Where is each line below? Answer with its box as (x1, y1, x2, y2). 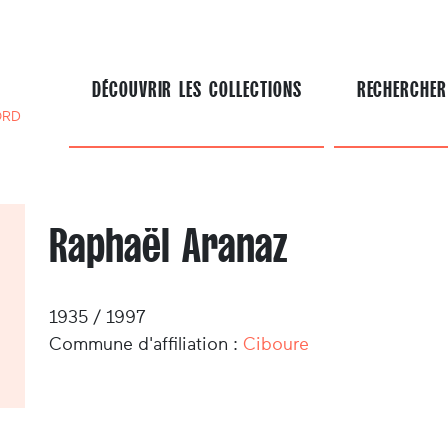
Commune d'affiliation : (49, 334, 244, 355)
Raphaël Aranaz (49, 219, 288, 273)
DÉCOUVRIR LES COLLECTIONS (91, 77, 302, 103)
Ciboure (243, 334, 310, 355)
